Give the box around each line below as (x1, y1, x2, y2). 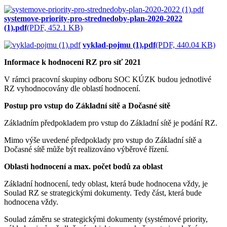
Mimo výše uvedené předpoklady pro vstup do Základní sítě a (4, 135, 202, 144)
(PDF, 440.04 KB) (156, 40, 215, 49)
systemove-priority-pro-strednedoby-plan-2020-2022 (4, 14, 182, 23)
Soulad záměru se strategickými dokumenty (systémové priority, (4, 214, 208, 223)
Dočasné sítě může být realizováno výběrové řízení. (4, 144, 169, 154)
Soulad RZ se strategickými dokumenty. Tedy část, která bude (4, 188, 202, 197)
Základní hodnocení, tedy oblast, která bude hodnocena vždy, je (4, 179, 208, 188)
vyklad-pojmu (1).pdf (83, 40, 156, 49)
